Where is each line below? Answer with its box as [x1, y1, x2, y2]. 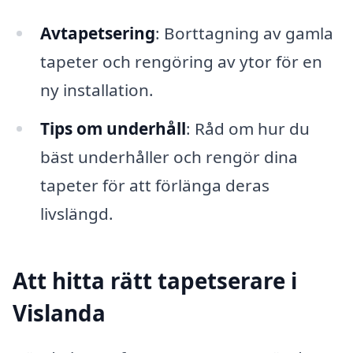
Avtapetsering [39, 21, 155, 44]
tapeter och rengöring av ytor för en [39, 50, 322, 72]
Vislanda [13, 297, 106, 328]
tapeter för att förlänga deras [39, 174, 269, 197]
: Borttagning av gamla [154, 21, 333, 44]
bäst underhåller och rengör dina [39, 146, 298, 169]
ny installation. [39, 78, 154, 101]
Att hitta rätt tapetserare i [13, 265, 297, 295]
